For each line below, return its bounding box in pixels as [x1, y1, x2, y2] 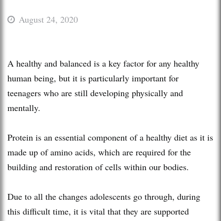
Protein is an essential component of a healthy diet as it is [7, 131, 213, 143]
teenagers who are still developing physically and [7, 86, 183, 99]
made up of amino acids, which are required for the [7, 146, 191, 158]
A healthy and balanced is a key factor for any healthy [7, 57, 199, 69]
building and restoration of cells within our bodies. [7, 160, 189, 173]
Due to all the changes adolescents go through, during [7, 190, 200, 202]
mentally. [7, 101, 40, 113]
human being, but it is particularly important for [7, 72, 179, 84]
